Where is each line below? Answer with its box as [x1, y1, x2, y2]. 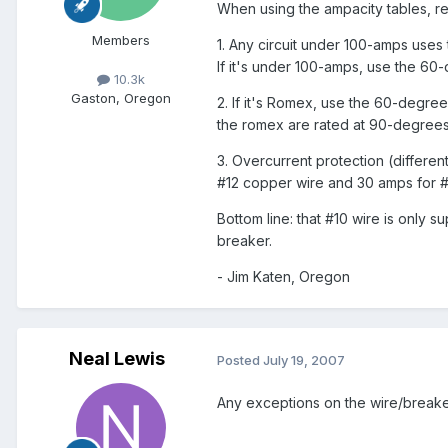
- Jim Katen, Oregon [217, 268, 350, 286]
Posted [217, 351, 263, 368]
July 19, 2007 [263, 351, 345, 368]
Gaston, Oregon [71, 90, 171, 107]
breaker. [217, 232, 272, 250]
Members [92, 32, 150, 49]
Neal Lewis [69, 348, 165, 370]
